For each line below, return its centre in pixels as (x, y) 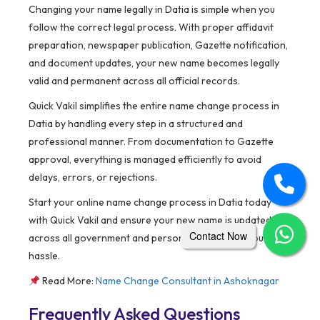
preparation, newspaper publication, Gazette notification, (158, 45)
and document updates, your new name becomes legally (154, 63)
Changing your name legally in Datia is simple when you (152, 10)
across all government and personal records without (148, 238)
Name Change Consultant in (159, 281)
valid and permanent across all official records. (134, 81)
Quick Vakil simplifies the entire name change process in (154, 106)
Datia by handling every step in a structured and (136, 124)
